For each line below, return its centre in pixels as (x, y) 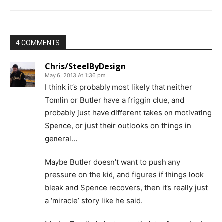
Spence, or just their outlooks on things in (118, 126)
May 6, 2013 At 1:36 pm (75, 75)
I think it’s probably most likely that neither (118, 87)
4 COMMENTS (38, 43)
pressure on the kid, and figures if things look (124, 175)
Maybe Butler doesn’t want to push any (112, 162)
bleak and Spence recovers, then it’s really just (126, 188)
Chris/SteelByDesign (85, 66)
